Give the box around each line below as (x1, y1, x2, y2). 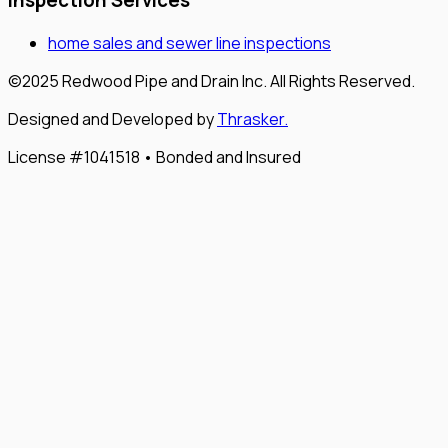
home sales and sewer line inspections (48, 31, 331, 54)
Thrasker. (217, 107, 288, 130)
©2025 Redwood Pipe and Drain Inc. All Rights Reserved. (8, 69, 415, 92)
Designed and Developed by (8, 107, 217, 130)
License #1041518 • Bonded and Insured (8, 145, 301, 168)
